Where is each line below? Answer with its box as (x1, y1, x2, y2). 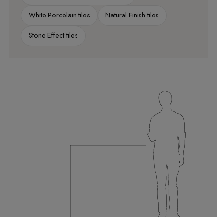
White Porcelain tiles (28, 10, 90, 21)
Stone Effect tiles (28, 30, 78, 41)
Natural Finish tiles (105, 10, 159, 21)
